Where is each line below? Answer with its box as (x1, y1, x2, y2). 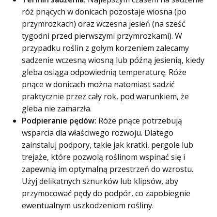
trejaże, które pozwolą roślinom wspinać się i (22, 152, 185, 162)
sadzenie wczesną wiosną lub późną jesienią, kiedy (22, 55, 204, 65)
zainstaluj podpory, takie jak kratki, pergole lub (22, 139, 193, 150)
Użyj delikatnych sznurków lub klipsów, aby (22, 176, 178, 186)
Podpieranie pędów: (22, 115, 96, 126)
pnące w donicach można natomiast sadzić (22, 79, 175, 90)
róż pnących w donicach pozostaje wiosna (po (22, 6, 186, 17)
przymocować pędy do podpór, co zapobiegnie (22, 188, 190, 199)
